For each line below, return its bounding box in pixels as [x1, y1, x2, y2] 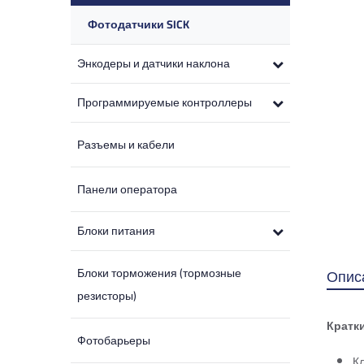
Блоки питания [77, 220, 155, 241]
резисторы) [77, 285, 136, 306]
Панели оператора [77, 179, 177, 200]
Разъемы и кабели [77, 134, 175, 155]
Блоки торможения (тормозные [77, 262, 241, 284]
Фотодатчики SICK [88, 14, 189, 35]
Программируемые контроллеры [77, 92, 252, 113]
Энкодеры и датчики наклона [77, 53, 230, 74]
